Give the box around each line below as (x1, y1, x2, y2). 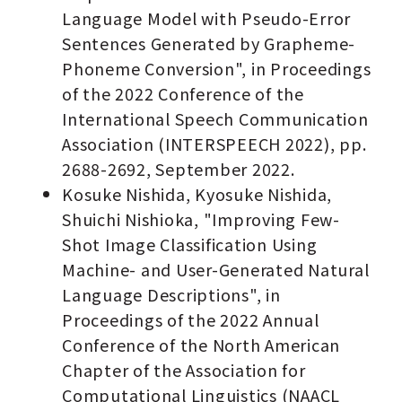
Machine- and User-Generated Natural (62, 258, 370, 282)
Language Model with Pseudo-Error (62, 6, 352, 31)
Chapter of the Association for (62, 358, 306, 382)
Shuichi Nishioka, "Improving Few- (62, 207, 340, 232)
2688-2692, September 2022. (62, 157, 295, 181)
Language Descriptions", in (62, 283, 281, 307)
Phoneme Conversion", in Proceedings (62, 57, 371, 81)
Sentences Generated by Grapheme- (62, 31, 356, 56)
